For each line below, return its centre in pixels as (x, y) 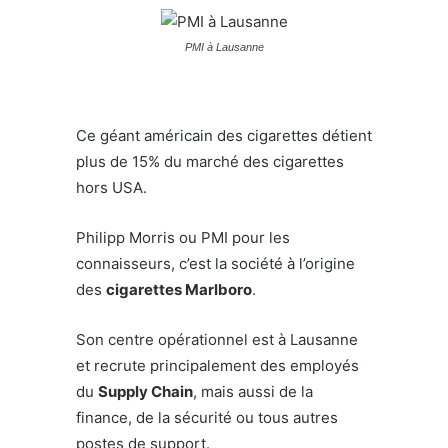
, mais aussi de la (253, 391)
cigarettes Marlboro (179, 289)
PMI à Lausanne (224, 46)
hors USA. (111, 187)
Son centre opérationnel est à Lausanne (217, 339)
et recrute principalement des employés (217, 365)
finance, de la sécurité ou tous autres (207, 417)
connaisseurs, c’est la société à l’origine (215, 263)
